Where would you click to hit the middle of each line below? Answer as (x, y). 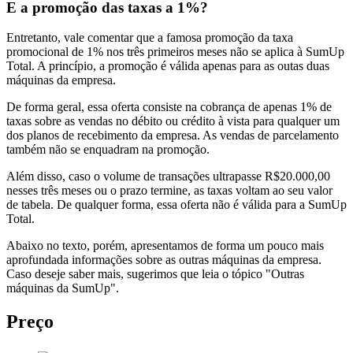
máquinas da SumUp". (63, 288)
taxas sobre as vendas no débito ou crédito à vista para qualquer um (173, 121)
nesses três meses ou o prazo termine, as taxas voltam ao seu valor (169, 191)
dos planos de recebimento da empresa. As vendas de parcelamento (173, 136)
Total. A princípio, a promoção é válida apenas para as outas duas (168, 66)
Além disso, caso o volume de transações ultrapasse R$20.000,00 (168, 176)
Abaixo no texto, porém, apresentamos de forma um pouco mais (165, 246)
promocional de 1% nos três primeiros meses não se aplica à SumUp (175, 52)
